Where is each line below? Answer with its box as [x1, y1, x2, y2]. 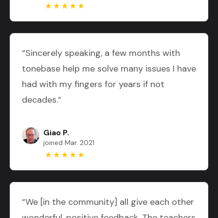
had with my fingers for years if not [22, 78, 164, 90]
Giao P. [43, 127, 69, 138]
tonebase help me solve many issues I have [22, 62, 196, 74]
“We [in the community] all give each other [22, 196, 194, 208]
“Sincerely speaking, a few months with [22, 47, 180, 59]
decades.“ [22, 93, 61, 106]
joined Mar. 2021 [43, 138, 94, 147]
